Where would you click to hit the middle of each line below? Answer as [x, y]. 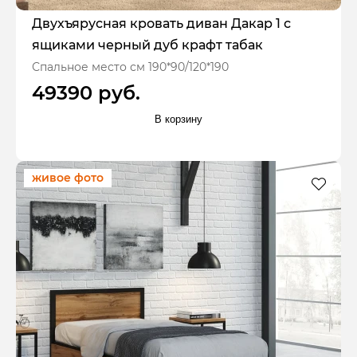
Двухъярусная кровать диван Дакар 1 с [161, 23]
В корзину [178, 120]
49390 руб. [86, 92]
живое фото [68, 178]
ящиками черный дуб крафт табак [147, 45]
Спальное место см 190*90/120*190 [130, 67]
